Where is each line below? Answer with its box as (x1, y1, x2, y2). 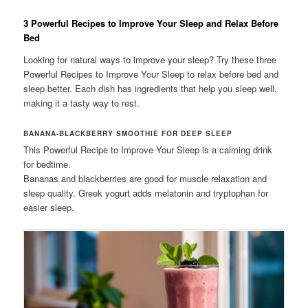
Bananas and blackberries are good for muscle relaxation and (23, 171, 267, 185)
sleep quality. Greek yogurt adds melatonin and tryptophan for (23, 186, 269, 199)
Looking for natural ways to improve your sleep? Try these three (23, 52, 277, 66)
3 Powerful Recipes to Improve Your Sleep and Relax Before (23, 16, 279, 30)
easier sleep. (23, 200, 75, 214)
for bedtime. (23, 157, 71, 170)
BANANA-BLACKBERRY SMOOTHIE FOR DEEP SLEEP (23, 128, 233, 138)
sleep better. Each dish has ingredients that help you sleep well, (23, 81, 278, 95)
